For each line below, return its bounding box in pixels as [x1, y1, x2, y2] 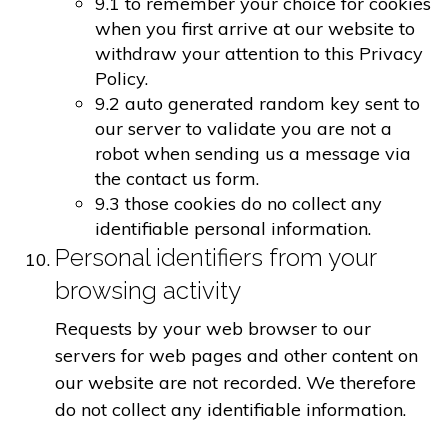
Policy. [95, 67, 148, 91]
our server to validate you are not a [95, 117, 392, 141]
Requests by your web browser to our [55, 317, 371, 341]
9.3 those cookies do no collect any [95, 192, 382, 216]
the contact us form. [95, 167, 259, 191]
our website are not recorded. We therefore [55, 371, 416, 395]
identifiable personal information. [95, 217, 371, 241]
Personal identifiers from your [55, 243, 376, 273]
